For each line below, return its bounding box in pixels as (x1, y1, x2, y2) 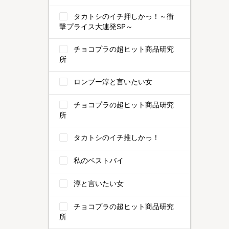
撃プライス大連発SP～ (59, 22, 133, 31)
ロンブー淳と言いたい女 (74, 77, 152, 86)
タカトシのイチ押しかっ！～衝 (74, 12, 174, 20)
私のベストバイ (74, 156, 124, 165)
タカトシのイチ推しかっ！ (74, 133, 159, 142)
